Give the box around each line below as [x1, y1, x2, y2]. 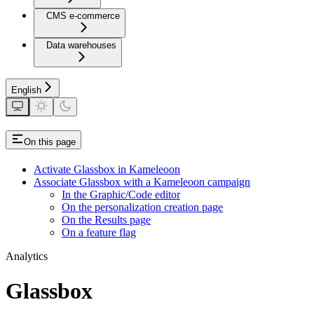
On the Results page [62, 214, 151, 226]
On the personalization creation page [62, 201, 223, 214]
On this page [24, 137, 76, 148]
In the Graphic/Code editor [62, 189, 180, 201]
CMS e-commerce [46, 11, 120, 22]
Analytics [6, 250, 48, 263]
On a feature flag [62, 226, 136, 239]
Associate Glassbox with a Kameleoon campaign [34, 176, 250, 189]
